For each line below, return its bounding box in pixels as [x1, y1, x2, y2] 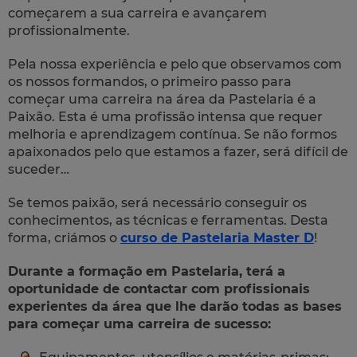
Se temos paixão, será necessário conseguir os [8, 194, 307, 210]
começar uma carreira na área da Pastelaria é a [8, 91, 316, 107]
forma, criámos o [8, 229, 120, 245]
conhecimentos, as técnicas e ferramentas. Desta [8, 212, 328, 228]
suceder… [8, 161, 69, 177]
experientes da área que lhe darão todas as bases [8, 298, 342, 314]
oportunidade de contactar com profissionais [8, 280, 310, 296]
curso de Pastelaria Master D [120, 229, 314, 245]
